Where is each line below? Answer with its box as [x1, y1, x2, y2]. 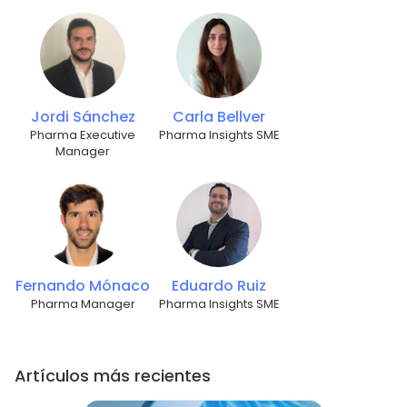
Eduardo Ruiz [172, 275, 266, 297]
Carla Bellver [173, 106, 265, 128]
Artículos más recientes [15, 364, 211, 388]
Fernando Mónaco [15, 275, 150, 297]
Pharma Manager [30, 295, 135, 313]
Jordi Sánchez [30, 106, 135, 128]
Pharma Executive [30, 126, 135, 144]
